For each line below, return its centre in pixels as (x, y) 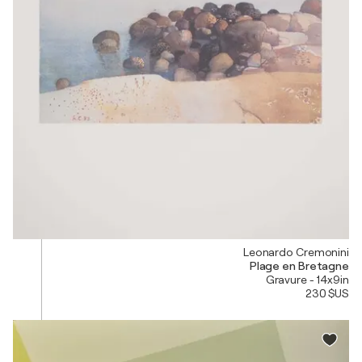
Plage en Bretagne (299, 265)
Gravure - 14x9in (307, 279)
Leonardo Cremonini (296, 252)
